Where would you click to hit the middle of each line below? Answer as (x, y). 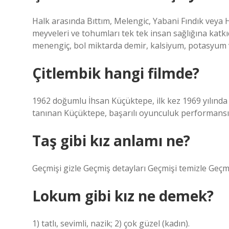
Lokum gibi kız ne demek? (123, 196)
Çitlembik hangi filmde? (116, 73)
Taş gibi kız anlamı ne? (111, 141)
